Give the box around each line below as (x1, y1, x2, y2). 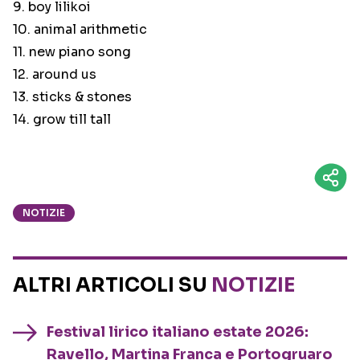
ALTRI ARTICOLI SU (13, 273, 211, 298)
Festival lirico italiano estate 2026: (47, 323, 309, 342)
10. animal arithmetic (13, 21, 147, 39)
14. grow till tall (13, 111, 111, 129)
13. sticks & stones (13, 88, 132, 106)
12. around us (13, 66, 96, 84)
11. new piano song (13, 43, 131, 61)
